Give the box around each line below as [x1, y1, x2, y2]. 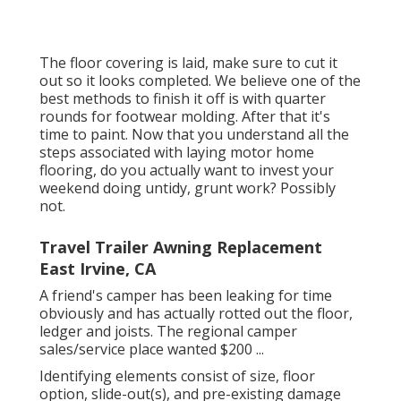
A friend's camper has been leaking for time [39, 286, 332, 306]
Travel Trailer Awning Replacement [39, 236, 322, 259]
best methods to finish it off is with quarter [39, 89, 326, 109]
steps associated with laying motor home [39, 142, 314, 163]
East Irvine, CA [39, 258, 156, 280]
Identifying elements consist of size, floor [39, 366, 315, 387]
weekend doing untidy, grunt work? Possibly [39, 178, 336, 199]
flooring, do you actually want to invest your [39, 160, 334, 181]
